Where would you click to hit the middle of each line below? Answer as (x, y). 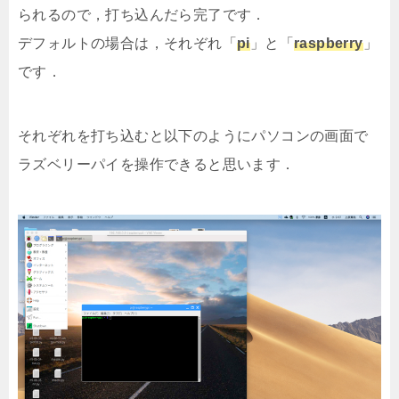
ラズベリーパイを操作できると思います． (157, 164)
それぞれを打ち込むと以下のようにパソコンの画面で (193, 136)
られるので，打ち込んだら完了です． (142, 15)
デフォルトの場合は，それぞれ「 (127, 43)
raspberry (329, 43)
